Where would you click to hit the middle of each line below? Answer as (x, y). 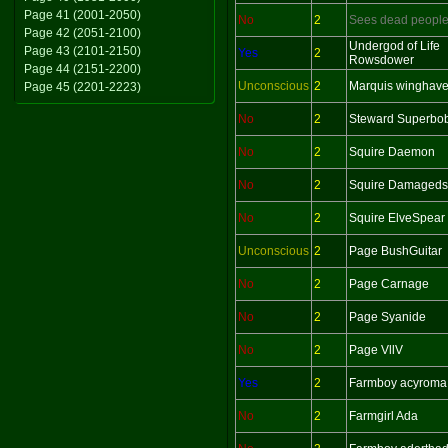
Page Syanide (387, 317)
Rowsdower (381, 60)
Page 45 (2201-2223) (82, 87)
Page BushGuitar (395, 251)
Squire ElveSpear (397, 218)
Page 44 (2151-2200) (82, 69)
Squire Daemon (392, 152)
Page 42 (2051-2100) (82, 33)
